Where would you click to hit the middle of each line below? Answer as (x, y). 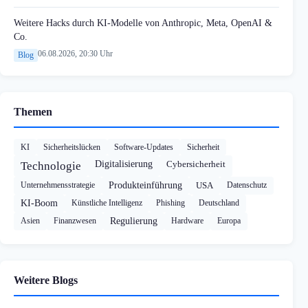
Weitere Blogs (46, 280)
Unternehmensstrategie (58, 185)
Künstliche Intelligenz (107, 203)
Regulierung (134, 221)
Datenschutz (247, 185)
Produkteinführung (145, 186)
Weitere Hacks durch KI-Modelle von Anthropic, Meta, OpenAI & (143, 23)
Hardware (187, 221)
